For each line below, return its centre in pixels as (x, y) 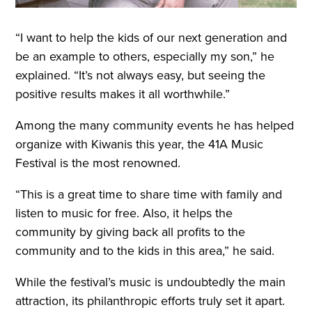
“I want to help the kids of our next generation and (151, 37)
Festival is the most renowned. (100, 163)
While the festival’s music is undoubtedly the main (151, 282)
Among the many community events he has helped (155, 125)
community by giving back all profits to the (131, 232)
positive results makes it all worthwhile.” (125, 94)
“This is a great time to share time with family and (149, 194)
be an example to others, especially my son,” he (145, 56)
